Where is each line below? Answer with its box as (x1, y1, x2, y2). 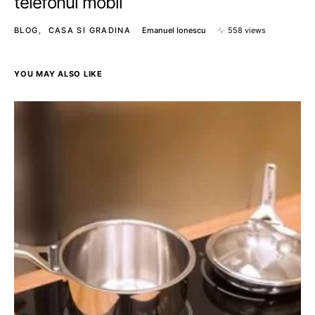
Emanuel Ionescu (142, 25, 207, 35)
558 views (228, 25, 266, 35)
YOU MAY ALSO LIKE (14, 69, 103, 79)
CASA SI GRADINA (48, 25, 131, 35)
